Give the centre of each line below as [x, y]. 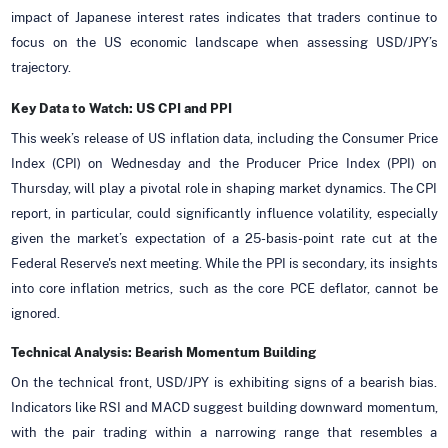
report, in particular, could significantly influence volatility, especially [224, 213]
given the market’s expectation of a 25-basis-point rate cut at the [224, 238]
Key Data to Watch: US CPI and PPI [121, 108]
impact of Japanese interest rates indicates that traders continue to [224, 17]
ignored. [35, 313]
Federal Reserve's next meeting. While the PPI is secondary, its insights [224, 263]
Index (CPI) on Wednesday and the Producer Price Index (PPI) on [224, 163]
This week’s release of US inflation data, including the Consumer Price [224, 138]
